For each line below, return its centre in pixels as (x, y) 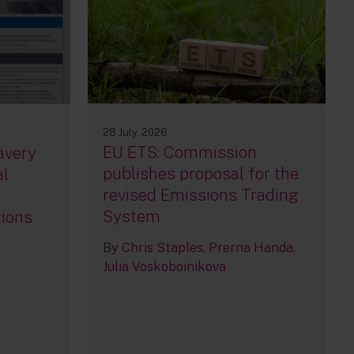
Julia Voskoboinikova (164, 267)
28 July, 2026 (135, 133)
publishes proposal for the (200, 174)
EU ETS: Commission (179, 153)
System (131, 217)
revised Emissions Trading (200, 195)
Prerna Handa (250, 248)
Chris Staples (162, 248)
